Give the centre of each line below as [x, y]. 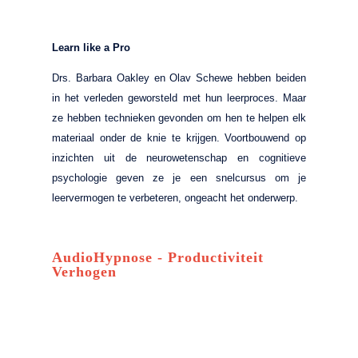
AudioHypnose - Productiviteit [158, 257]
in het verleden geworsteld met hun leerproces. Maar [179, 97]
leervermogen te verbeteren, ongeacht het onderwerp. [175, 197]
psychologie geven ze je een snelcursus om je [179, 177]
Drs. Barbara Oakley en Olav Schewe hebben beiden [179, 78]
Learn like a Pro [91, 47]
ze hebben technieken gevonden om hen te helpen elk [179, 117]
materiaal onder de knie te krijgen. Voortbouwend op [179, 137]
